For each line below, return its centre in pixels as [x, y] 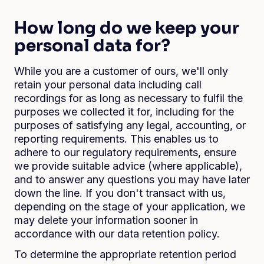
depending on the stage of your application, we [130, 207]
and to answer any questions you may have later [132, 179]
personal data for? [92, 46]
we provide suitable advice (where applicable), [128, 166]
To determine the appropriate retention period [125, 254]
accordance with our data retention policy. [117, 234]
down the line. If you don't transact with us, [120, 193]
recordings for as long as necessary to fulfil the [128, 98]
